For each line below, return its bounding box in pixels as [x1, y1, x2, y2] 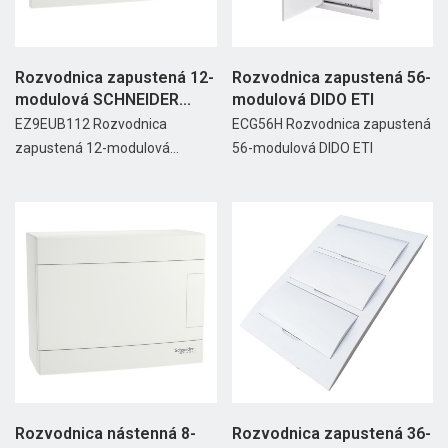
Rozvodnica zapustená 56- [231, 67, 431, 87]
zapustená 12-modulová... [15, 139, 179, 156]
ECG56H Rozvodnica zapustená [231, 115, 431, 132]
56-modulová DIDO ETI [231, 139, 373, 156]
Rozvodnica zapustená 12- [15, 67, 214, 87]
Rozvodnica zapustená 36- [231, 424, 431, 444]
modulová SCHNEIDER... [15, 89, 191, 109]
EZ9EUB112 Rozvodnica [15, 115, 167, 132]
